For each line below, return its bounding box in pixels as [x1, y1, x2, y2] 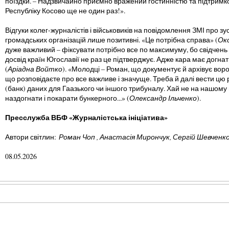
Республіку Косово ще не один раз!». [5, 6, 125, 15]
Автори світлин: [5, 132, 59, 142]
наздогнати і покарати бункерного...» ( [5, 93, 129, 103]
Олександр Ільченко [129, 93, 197, 103]
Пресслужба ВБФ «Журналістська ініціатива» [5, 112, 168, 123]
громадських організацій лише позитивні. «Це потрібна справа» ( [5, 35, 218, 44]
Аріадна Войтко [7, 64, 62, 74]
